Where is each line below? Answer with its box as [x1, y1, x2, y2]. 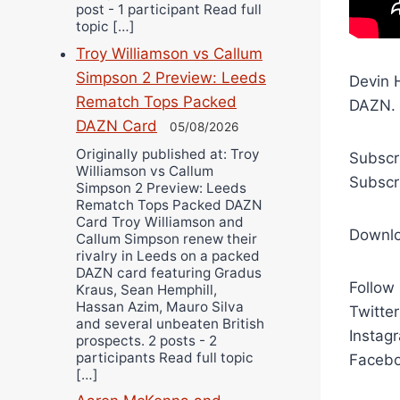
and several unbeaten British [76, 314, 264, 332]
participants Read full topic [76, 348, 254, 366]
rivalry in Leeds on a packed [76, 246, 260, 264]
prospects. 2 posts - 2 [76, 331, 217, 349]
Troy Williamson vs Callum [76, 45, 262, 63]
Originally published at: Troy [76, 145, 260, 162]
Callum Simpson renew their [76, 229, 257, 247]
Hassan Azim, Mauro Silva [76, 297, 244, 315]
